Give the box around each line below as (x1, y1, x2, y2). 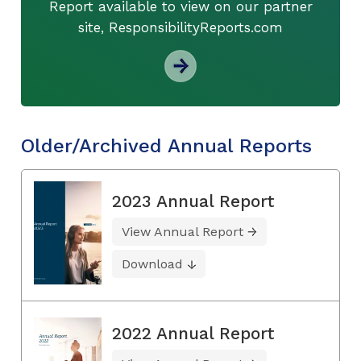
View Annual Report (122, 223, 243, 239)
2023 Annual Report (112, 190, 275, 211)
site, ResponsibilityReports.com (78, 19, 283, 35)
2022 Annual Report (112, 323, 275, 344)
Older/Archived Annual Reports (21, 134, 312, 157)
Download (122, 255, 183, 272)
